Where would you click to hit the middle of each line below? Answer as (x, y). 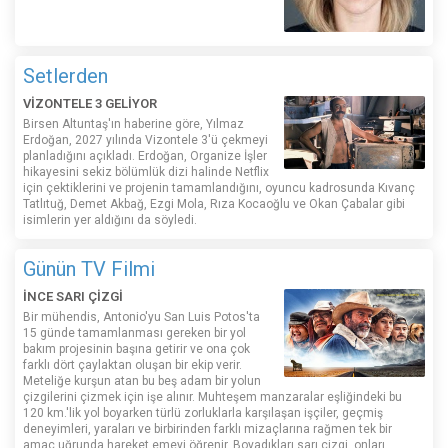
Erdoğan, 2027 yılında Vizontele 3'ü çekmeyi (145, 140)
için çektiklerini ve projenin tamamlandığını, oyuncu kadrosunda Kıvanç (219, 188)
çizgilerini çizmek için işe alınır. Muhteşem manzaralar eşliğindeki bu (212, 397)
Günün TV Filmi (89, 269)
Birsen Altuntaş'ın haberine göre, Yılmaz (133, 124)
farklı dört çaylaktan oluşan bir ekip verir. (132, 365)
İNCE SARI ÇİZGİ (73, 297)
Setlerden (65, 76)
